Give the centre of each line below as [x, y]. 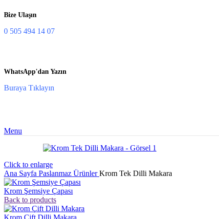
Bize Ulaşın [20, 15]
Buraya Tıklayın [29, 88]
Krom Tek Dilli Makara [136, 174]
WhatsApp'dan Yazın [35, 72]
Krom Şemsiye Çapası [38, 191]
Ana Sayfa [21, 174]
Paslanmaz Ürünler [69, 174]
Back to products [30, 200]
